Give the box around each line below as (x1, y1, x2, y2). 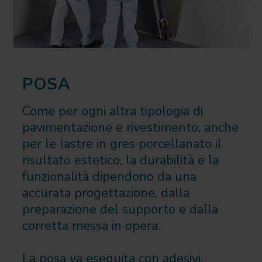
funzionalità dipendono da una (22, 167, 196, 185)
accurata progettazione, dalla (22, 184, 189, 202)
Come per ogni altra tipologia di (22, 102, 203, 120)
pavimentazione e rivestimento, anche (22, 118, 239, 136)
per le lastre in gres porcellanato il (22, 135, 222, 153)
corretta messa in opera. (22, 216, 160, 235)
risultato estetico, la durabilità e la (22, 151, 219, 169)
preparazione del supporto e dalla (22, 200, 218, 218)
